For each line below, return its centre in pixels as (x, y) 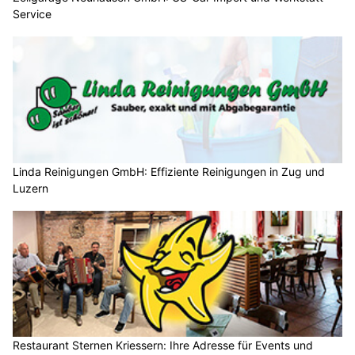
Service (32, 14)
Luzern (31, 188)
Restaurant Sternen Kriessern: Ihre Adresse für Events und (163, 345)
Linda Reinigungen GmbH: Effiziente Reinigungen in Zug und (169, 171)
